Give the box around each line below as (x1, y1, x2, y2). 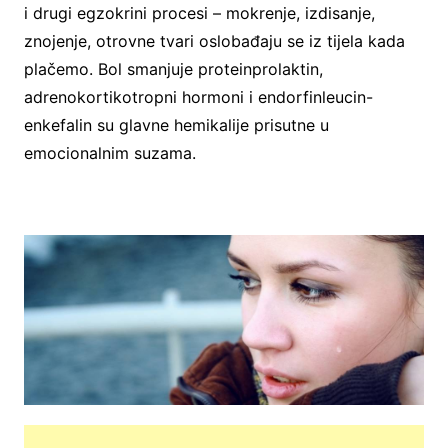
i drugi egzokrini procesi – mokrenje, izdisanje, (23, 2, 375, 23)
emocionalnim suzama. (23, 142, 196, 163)
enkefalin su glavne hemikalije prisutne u (23, 114, 329, 135)
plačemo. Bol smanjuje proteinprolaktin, (23, 58, 323, 79)
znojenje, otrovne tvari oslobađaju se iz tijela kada (23, 30, 405, 51)
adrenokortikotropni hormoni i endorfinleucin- (23, 86, 373, 107)
